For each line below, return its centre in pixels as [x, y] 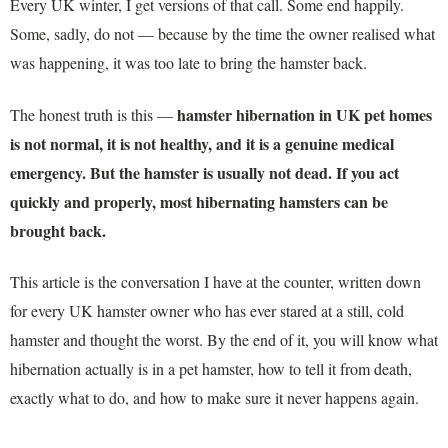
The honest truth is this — [93, 114]
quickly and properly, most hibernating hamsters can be [199, 201]
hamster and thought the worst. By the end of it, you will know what [224, 339]
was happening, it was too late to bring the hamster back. [188, 63]
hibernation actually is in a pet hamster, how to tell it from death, [211, 368]
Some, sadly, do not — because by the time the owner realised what [222, 34]
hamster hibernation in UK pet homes [304, 114]
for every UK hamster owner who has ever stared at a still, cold [207, 310]
